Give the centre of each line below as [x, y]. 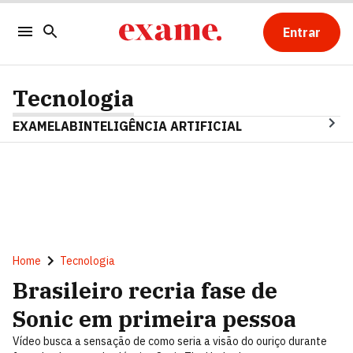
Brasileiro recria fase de [145, 290]
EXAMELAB [45, 126]
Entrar [301, 32]
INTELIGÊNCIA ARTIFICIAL [160, 126]
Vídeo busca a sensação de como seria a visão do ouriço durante [170, 341]
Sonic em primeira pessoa [154, 319]
